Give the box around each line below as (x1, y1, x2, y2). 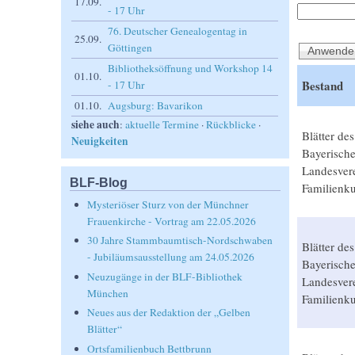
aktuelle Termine (125, 117, 200, 132)
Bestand (301, 77, 343, 95)
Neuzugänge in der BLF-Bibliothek (87, 269, 243, 284)
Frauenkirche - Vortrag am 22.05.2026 (87, 214, 257, 228)
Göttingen (108, 40, 153, 55)
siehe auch (71, 116, 120, 132)
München (87, 285, 129, 300)
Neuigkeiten (71, 133, 129, 149)
